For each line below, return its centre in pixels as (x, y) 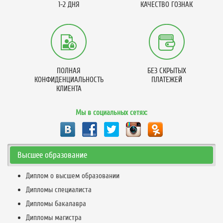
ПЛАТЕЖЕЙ (167, 80)
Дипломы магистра (54, 218)
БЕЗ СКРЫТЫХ (167, 71)
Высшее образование (52, 155)
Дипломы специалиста (59, 190)
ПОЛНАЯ (69, 71)
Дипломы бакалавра (56, 204)
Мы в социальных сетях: (111, 112)
